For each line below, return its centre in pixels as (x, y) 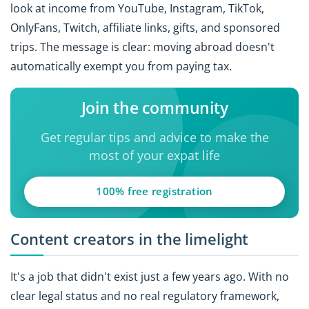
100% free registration (154, 191)
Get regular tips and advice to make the (154, 138)
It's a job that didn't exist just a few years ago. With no (150, 277)
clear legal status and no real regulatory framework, (145, 296)
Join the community (154, 108)
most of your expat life (154, 156)
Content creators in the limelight (130, 239)
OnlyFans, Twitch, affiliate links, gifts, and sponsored (145, 28)
